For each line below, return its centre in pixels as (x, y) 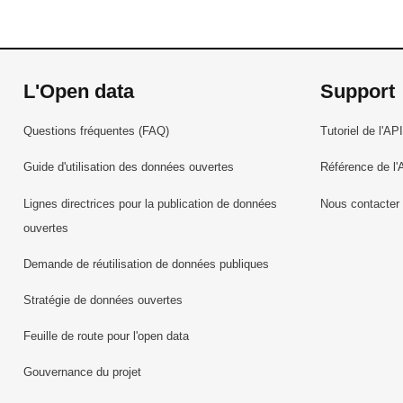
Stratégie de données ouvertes (103, 300)
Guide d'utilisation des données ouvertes (129, 167)
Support (357, 91)
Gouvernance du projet (83, 372)
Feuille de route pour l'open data (107, 336)
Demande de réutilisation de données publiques (147, 264)
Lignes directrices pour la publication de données (151, 203)
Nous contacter (359, 203)
